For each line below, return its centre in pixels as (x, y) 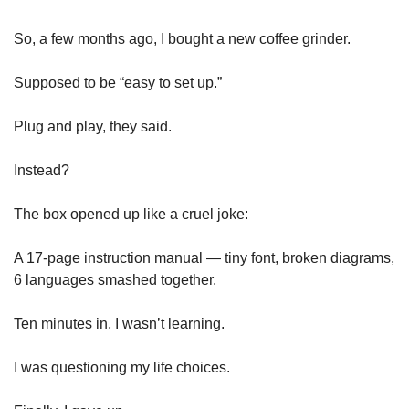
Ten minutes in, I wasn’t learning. (119, 323)
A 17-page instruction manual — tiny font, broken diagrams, (204, 257)
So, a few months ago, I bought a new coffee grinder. (182, 38)
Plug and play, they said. (93, 126)
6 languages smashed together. (115, 279)
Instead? (42, 170)
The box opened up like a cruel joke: (131, 214)
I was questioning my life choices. (122, 367)
